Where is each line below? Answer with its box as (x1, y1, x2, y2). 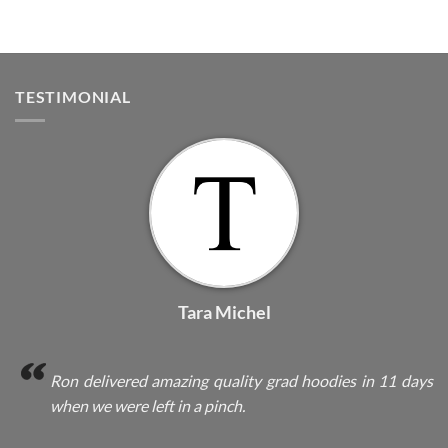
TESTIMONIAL (15, 86, 131, 106)
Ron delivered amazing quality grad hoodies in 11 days (50, 371, 433, 391)
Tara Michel (177, 301, 271, 324)
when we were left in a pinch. (50, 396, 245, 416)
